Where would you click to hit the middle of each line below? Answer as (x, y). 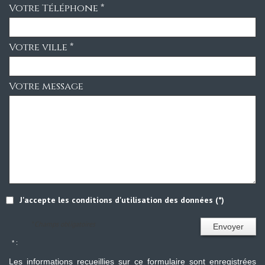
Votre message (46, 86)
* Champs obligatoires (63, 224)
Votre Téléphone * (56, 8)
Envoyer (228, 226)
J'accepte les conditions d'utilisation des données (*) (122, 200)
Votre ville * (41, 47)
